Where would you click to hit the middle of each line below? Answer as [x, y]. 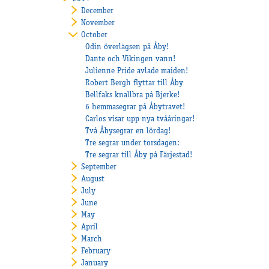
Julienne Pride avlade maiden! [137, 71]
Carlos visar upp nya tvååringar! [141, 119]
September [98, 167]
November [98, 23]
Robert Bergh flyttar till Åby [134, 83]
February [95, 251]
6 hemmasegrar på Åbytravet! [136, 107]
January [94, 263]
